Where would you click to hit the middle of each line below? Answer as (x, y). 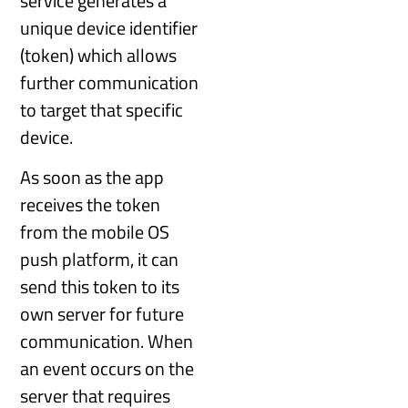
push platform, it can (100, 260)
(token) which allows (99, 55)
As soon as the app (92, 178)
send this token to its (100, 287)
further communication (110, 82)
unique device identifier (109, 27)
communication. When (107, 342)
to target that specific (102, 109)
